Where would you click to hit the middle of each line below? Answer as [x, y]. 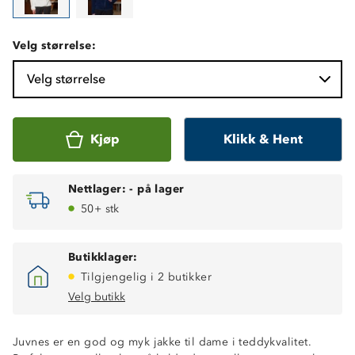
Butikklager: [103, 257]
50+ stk [100, 208]
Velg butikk [97, 296]
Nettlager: [97, 189]
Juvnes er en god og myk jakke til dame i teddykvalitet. [162, 342]
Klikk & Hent [263, 139]
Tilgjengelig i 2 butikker [146, 277]
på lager [161, 189]
